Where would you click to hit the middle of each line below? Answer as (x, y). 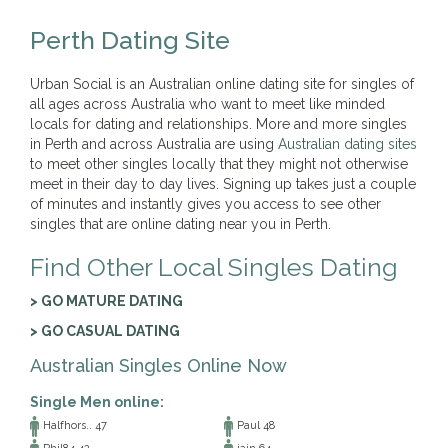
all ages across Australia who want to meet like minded (207, 104)
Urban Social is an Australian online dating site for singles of (222, 84)
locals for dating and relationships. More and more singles (218, 124)
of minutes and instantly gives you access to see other (205, 204)
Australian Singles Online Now (158, 365)
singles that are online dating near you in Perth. (180, 224)
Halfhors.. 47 (73, 426)
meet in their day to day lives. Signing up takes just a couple (223, 184)
